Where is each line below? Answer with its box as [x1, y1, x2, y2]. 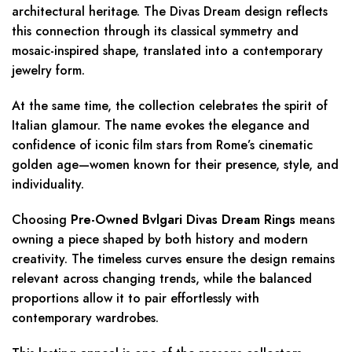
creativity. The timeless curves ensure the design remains [12, 250, 335, 269]
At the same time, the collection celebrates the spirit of [12, 97, 328, 115]
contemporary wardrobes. [12, 309, 159, 328]
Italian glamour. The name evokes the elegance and [12, 116, 310, 135]
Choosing [12, 211, 71, 229]
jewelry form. [12, 61, 85, 80]
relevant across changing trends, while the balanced [12, 269, 312, 288]
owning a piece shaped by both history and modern [12, 230, 308, 249]
